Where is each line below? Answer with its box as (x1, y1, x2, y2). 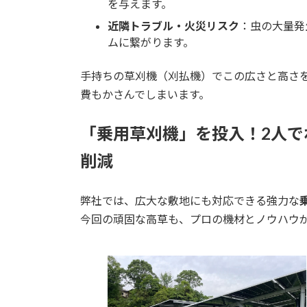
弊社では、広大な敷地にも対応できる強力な (80, 193, 299, 207)
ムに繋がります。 (108, 35, 194, 49)
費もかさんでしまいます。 (80, 87, 210, 101)
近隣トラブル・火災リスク (108, 19, 239, 32)
